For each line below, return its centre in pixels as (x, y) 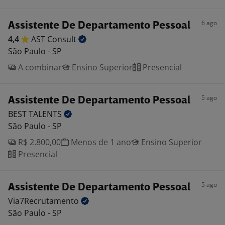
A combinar (39, 67)
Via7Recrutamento (44, 201)
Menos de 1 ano (100, 142)
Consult (63, 39)
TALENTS (46, 114)
